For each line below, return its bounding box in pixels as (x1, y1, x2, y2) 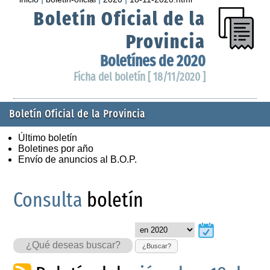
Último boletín (18, 132, 77, 143)
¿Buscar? (142, 242, 171, 250)
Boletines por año (18, 143, 93, 154)
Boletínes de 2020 (99, 51, 206, 71)
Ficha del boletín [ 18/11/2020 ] (73, 69, 206, 84)
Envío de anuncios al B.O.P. (18, 154, 137, 165)
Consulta (13, 187, 83, 212)
